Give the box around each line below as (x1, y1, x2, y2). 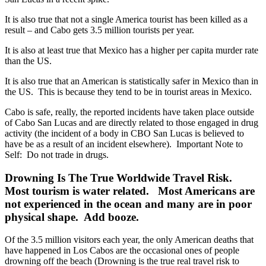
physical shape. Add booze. (5, 210, 139, 223)
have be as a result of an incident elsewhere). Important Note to (5, 138, 243, 149)
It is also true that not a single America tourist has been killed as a (5, 14, 248, 24)
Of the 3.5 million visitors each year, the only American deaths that (5, 235, 254, 245)
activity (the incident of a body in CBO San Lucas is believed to (5, 128, 244, 138)
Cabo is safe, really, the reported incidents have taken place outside (5, 106, 254, 117)
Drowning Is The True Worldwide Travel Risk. (5, 171, 235, 184)
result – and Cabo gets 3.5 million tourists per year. (5, 24, 194, 35)
